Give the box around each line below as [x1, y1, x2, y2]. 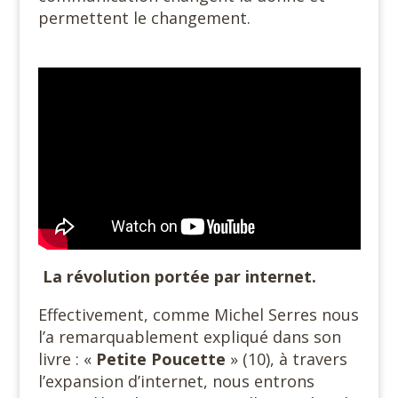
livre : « [37, 348, 96, 370]
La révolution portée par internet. [42, 266, 316, 288]
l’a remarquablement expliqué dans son [37, 326, 341, 348]
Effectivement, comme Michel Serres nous [37, 304, 359, 326]
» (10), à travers [229, 348, 347, 370]
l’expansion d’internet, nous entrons [37, 370, 314, 393]
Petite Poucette [95, 348, 230, 370]
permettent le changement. [37, 7, 251, 28]
